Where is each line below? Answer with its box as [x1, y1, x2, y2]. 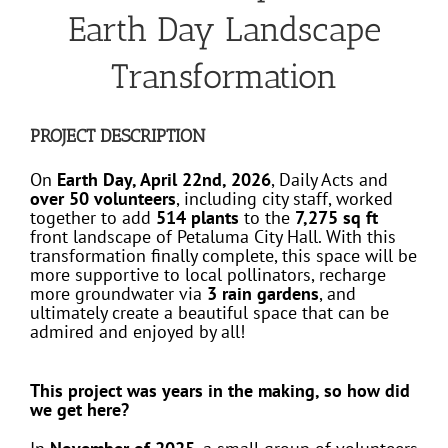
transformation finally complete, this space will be [29, 243, 417, 267]
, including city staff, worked [175, 186, 393, 210]
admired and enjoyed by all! [29, 319, 250, 343]
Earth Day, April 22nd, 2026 [56, 167, 271, 191]
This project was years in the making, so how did [29, 378, 410, 402]
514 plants [155, 205, 239, 229]
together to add [29, 205, 156, 229]
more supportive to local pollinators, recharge [29, 262, 386, 286]
